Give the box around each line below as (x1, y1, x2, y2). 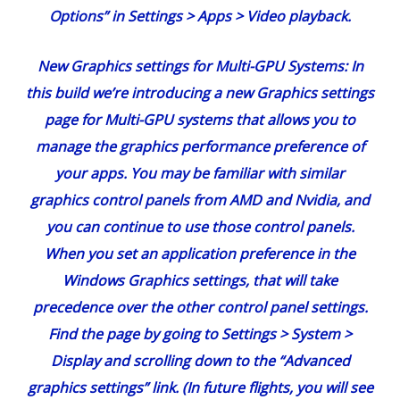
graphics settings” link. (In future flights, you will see (27, 378, 373, 398)
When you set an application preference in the (45, 244, 355, 264)
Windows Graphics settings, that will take (62, 271, 337, 291)
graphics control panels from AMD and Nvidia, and (30, 190, 370, 211)
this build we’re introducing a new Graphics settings (26, 83, 374, 104)
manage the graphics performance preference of (36, 137, 364, 157)
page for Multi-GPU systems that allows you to (45, 110, 355, 130)
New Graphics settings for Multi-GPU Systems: (37, 56, 351, 77)
